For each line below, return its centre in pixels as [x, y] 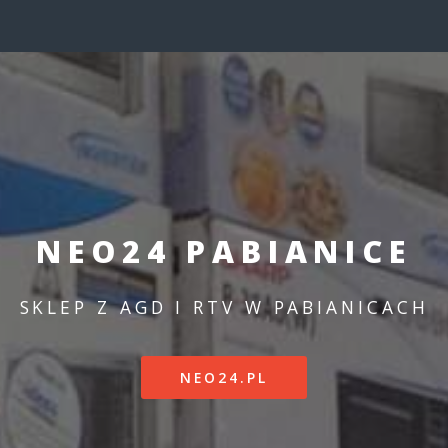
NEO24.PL [224, 378]
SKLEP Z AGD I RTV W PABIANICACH [224, 307]
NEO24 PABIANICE [224, 252]
